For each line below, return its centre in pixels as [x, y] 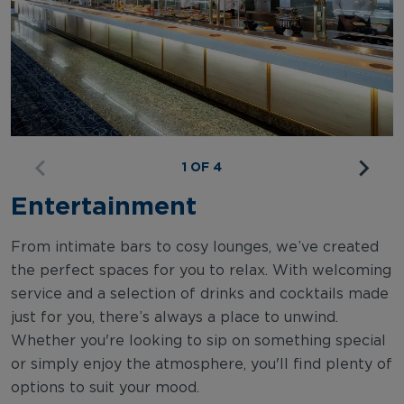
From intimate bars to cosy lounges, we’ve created [195, 247]
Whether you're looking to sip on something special [198, 340]
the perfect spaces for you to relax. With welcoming [201, 270]
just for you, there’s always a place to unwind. [174, 317]
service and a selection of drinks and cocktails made [200, 294]
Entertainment [104, 205]
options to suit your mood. [105, 387]
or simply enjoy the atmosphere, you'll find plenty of [202, 364]
